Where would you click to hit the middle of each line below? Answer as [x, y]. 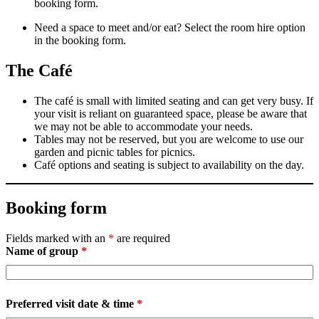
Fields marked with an [57, 239]
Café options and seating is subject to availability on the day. [169, 165]
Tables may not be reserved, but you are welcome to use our [169, 140]
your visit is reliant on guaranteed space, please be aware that [171, 114]
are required [142, 239]
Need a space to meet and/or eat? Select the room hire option [170, 28]
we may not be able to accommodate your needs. [143, 127]
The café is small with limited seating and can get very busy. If [174, 101]
